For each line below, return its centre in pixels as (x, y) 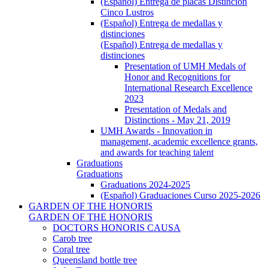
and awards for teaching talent (157, 152)
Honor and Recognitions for (177, 77)
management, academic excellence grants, (179, 141)
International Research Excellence (188, 87)
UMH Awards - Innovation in (156, 130)
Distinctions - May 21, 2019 (177, 120)
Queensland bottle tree (95, 260)
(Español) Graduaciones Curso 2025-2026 (180, 195)
